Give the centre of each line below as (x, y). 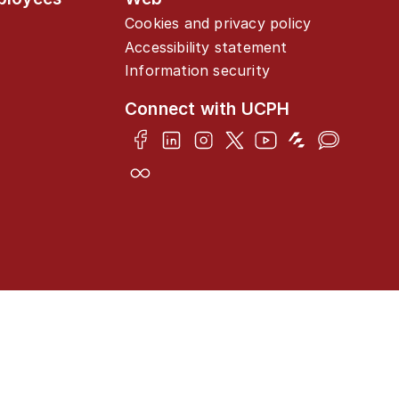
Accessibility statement (206, 47)
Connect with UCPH (208, 109)
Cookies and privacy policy (218, 23)
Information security (197, 71)
